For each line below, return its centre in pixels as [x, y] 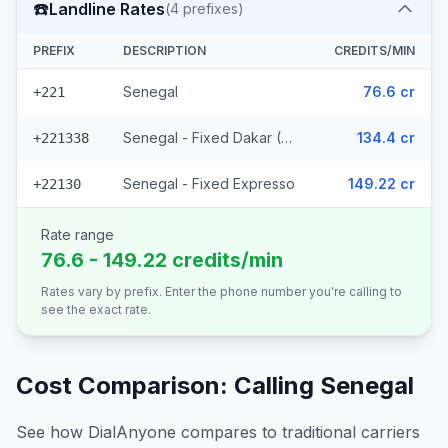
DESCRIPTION [164, 50]
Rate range [77, 234]
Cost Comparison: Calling [168, 385]
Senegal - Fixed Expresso [209, 183]
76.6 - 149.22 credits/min [162, 260]
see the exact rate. [96, 309]
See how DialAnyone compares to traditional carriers [218, 432]
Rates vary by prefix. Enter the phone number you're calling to [221, 291]
